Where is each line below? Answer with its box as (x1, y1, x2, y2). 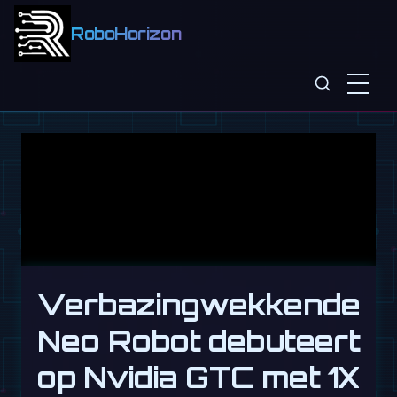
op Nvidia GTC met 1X (36, 359, 361, 395)
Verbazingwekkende (36, 286, 361, 323)
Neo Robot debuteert (37, 323, 360, 359)
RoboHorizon (71, 24, 182, 44)
